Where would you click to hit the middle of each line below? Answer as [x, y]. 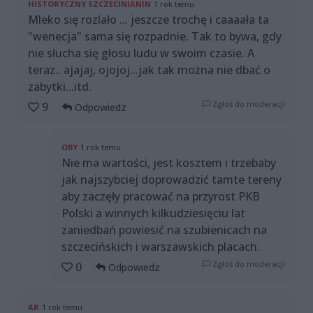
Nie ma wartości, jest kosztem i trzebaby [169, 163]
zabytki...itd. [60, 87]
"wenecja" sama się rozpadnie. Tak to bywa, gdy [155, 37]
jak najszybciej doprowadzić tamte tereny [172, 180]
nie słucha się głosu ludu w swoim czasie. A [141, 53]
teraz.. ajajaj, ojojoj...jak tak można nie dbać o [149, 70]
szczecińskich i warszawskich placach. [161, 247]
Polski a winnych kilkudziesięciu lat [153, 213]
